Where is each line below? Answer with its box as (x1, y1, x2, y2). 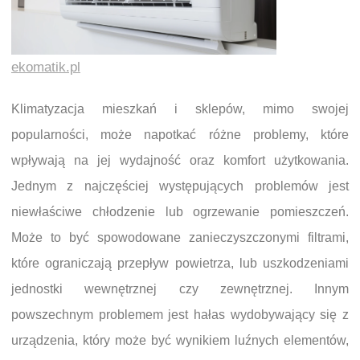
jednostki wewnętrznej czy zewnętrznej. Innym (11, 281, 349, 296)
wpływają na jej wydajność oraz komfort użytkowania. (11, 153, 349, 167)
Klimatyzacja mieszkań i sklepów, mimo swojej (11, 101, 349, 116)
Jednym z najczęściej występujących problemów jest (11, 178, 349, 193)
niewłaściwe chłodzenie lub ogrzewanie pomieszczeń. (11, 204, 349, 219)
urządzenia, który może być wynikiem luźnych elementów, (11, 333, 349, 347)
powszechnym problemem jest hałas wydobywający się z (11, 307, 349, 321)
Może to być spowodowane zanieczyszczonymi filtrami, (11, 230, 349, 244)
